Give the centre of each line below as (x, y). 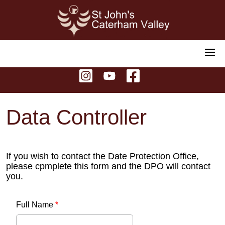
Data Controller (76, 118)
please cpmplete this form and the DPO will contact (108, 166)
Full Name (36, 205)
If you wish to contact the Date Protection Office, (102, 156)
